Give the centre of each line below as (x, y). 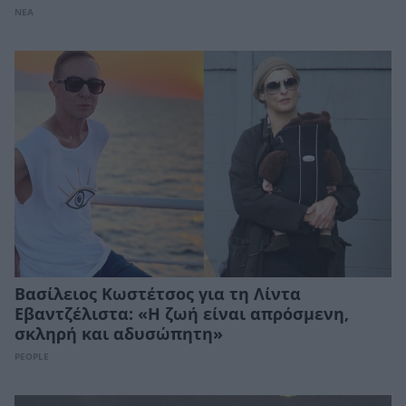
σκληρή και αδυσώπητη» (119, 334)
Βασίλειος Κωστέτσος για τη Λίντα (158, 294)
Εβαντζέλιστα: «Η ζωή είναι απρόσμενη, (182, 314)
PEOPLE (32, 356)
